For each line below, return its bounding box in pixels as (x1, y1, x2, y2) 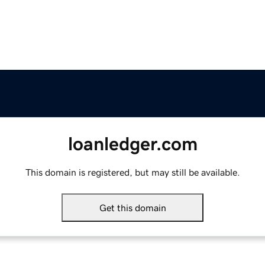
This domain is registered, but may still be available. (25, 167, 240, 177)
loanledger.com (67, 134, 198, 154)
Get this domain (99, 203, 166, 213)
